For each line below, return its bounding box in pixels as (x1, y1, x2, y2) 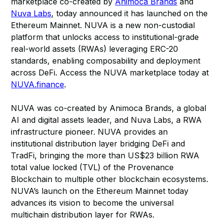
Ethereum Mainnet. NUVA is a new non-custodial (11, 20, 195, 30)
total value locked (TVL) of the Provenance (11, 162, 174, 172)
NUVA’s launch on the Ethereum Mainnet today (11, 186, 189, 196)
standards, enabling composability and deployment (11, 56, 201, 66)
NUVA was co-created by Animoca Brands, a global (11, 103, 207, 113)
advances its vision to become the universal (11, 198, 174, 208)
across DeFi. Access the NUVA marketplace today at (11, 68, 209, 77)
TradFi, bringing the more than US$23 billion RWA (11, 150, 200, 160)
